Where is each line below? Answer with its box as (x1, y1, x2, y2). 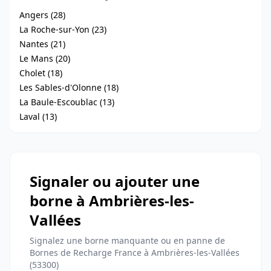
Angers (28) (19, 9, 65, 21)
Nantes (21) (19, 38, 65, 50)
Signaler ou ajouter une (30, 171, 200, 191)
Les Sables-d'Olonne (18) (19, 82, 119, 93)
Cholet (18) (19, 67, 62, 79)
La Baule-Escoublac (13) (19, 96, 114, 108)
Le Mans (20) (19, 53, 70, 64)
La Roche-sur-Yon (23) (19, 24, 106, 35)
